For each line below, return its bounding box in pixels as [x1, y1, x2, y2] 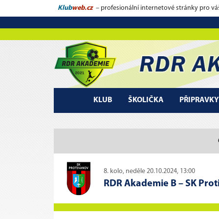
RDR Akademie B [104, 179, 176, 189]
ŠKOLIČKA [128, 96, 164, 104]
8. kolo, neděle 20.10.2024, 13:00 [104, 168, 195, 175]
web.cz [72, 4, 93, 12]
